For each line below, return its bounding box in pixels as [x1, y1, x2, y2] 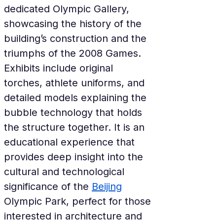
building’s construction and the [4, 33, 149, 44]
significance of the [4, 181, 92, 192]
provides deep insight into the [4, 151, 146, 163]
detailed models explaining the [4, 92, 149, 104]
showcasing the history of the [4, 18, 145, 30]
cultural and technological [4, 166, 127, 178]
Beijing [92, 181, 122, 192]
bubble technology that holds [4, 107, 145, 118]
